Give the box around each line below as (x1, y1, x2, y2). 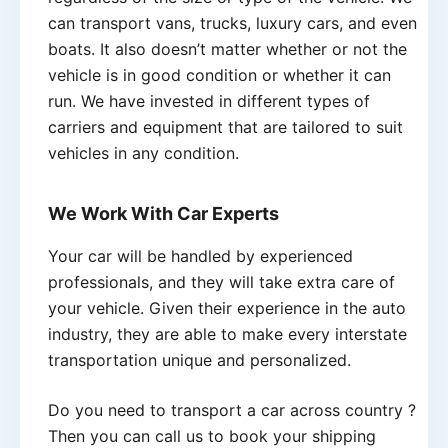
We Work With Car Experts (48, 203, 279, 225)
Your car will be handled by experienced (48, 245, 353, 266)
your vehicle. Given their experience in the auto (48, 297, 406, 318)
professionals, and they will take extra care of (48, 271, 395, 292)
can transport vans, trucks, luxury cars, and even (48, 13, 417, 34)
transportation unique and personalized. (48, 349, 351, 370)
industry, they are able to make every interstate (48, 323, 407, 344)
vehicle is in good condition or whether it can (48, 65, 391, 86)
